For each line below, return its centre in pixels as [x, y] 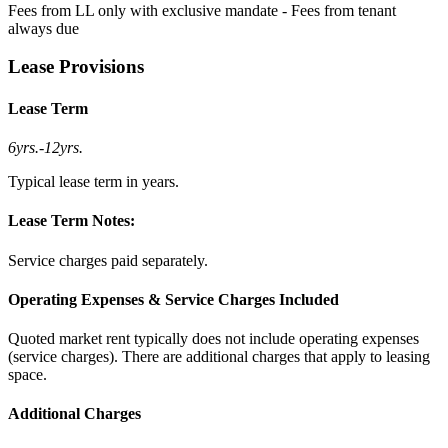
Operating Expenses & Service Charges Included [173, 299]
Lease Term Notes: [71, 221]
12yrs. [63, 148]
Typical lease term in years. [93, 182]
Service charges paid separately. [108, 260]
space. [27, 375]
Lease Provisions [76, 67]
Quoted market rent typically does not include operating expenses [213, 339]
